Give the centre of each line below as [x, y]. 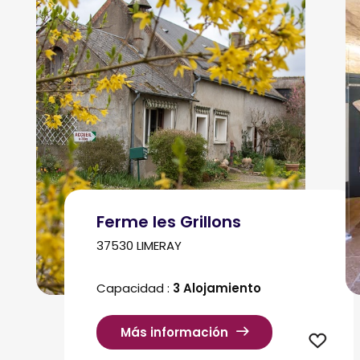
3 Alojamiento [217, 288]
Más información [174, 333]
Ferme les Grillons [169, 221]
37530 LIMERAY [139, 245]
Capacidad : [135, 288]
